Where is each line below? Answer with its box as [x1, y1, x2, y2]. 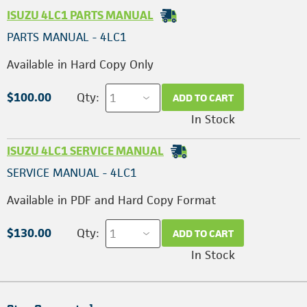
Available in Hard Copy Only [7, 57, 153, 73]
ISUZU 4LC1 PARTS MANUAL [7, 8, 153, 23]
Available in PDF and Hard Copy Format [7, 193, 216, 208]
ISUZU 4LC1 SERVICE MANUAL [7, 143, 164, 159]
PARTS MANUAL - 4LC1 [7, 29, 127, 45]
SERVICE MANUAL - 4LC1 [7, 165, 137, 181]
